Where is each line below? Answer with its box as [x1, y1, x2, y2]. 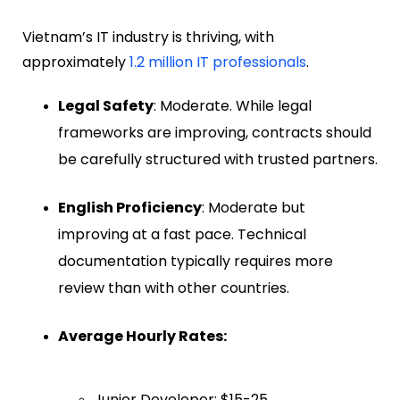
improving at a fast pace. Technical [58, 224, 306, 246]
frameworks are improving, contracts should [58, 122, 371, 144]
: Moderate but [202, 197, 305, 219]
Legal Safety [58, 96, 154, 117]
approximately [22, 52, 129, 73]
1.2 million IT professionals [129, 52, 306, 73]
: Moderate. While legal [154, 96, 312, 117]
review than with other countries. [58, 278, 289, 299]
